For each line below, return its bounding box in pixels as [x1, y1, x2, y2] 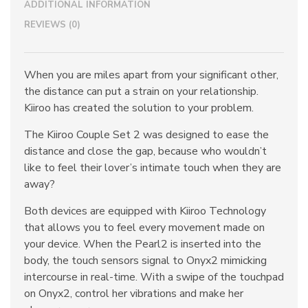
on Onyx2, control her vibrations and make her [24, 286, 243, 301]
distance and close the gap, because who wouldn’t [24, 144, 267, 159]
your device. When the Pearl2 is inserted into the [24, 236, 261, 252]
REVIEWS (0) [24, 19, 80, 31]
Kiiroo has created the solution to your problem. [24, 100, 254, 115]
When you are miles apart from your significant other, [24, 67, 278, 82]
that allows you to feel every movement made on [24, 220, 265, 235]
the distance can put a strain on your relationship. [24, 84, 258, 99]
